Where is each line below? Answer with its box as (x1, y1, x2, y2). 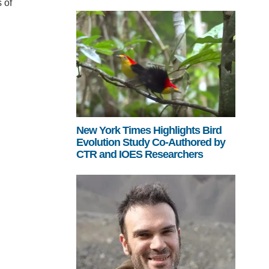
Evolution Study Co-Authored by (76, 136, 225, 149)
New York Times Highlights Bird (76, 124, 222, 137)
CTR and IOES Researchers (76, 148, 203, 161)
